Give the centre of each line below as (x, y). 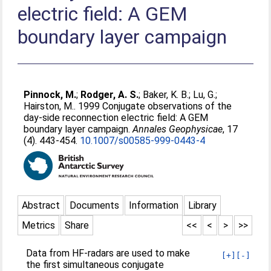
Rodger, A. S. (110, 95)
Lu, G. (204, 95)
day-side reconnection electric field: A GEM (116, 118)
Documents (95, 205)
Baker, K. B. (166, 95)
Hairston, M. (49, 106)
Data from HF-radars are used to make (108, 253)
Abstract (41, 205)
